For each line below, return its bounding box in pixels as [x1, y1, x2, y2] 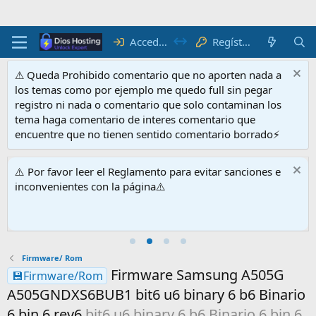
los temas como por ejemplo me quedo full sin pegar [15, 83, 272, 97]
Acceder [129, 35, 159, 49]
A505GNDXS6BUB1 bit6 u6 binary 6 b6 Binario [7, 285, 305, 305]
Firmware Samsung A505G [111, 265, 285, 285]
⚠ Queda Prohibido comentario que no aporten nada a [15, 68, 281, 82]
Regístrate [212, 35, 242, 49]
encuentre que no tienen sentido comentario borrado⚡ [15, 127, 280, 141]
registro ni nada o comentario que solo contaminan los [15, 97, 281, 111]
